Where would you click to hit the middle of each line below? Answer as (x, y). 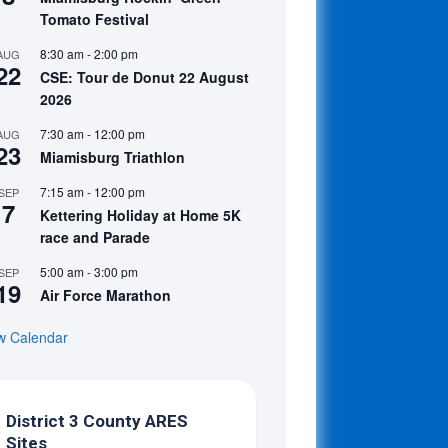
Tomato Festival (94, 19)
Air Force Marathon (105, 295)
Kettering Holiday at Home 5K (140, 215)
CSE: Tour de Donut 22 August (144, 77)
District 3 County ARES (97, 421)
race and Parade (95, 237)
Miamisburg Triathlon (112, 157)
